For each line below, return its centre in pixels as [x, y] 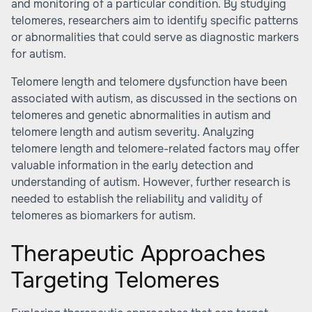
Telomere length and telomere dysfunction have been [149, 82]
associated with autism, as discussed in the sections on [154, 99]
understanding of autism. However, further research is [151, 182]
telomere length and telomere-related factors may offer [155, 149]
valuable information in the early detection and [132, 165]
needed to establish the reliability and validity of [137, 199]
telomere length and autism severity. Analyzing [133, 132]
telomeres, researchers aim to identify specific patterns [155, 21]
